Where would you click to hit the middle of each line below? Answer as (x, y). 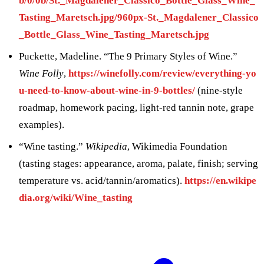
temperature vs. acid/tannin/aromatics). (102, 180)
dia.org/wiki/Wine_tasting (76, 197)
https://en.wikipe (220, 180)
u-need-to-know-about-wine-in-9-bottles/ (107, 90)
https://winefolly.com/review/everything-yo (162, 73)
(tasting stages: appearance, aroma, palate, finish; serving (138, 163)
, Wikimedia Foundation (177, 146)
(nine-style (219, 90)
